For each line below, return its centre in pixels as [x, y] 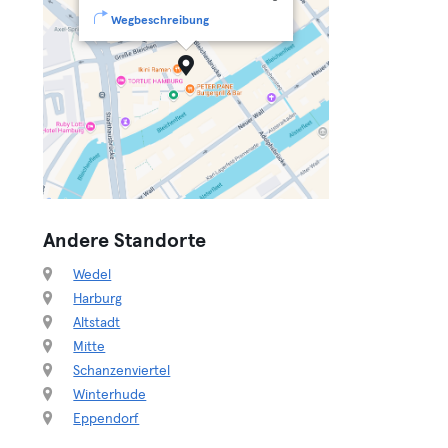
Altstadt [97, 323]
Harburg [98, 299]
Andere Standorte [125, 241]
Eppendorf [106, 419]
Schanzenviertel [122, 371]
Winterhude [110, 395]
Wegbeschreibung [160, 21]
